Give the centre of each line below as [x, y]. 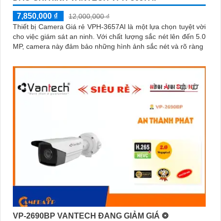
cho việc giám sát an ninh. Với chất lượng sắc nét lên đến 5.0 [55, 37]
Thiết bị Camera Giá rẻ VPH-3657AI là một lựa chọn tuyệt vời [109, 27]
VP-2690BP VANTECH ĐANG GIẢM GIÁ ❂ [91, 216]
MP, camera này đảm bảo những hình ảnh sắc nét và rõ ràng [108, 47]
